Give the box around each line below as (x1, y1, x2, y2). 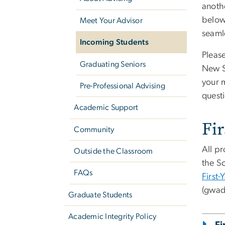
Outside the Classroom (74, 147, 153, 156)
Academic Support (74, 103, 139, 112)
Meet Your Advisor (79, 16, 143, 25)
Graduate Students (68, 190, 133, 199)
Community (74, 125, 115, 134)
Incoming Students (79, 38, 149, 47)
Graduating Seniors (79, 60, 146, 68)
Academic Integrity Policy (68, 212, 157, 221)
